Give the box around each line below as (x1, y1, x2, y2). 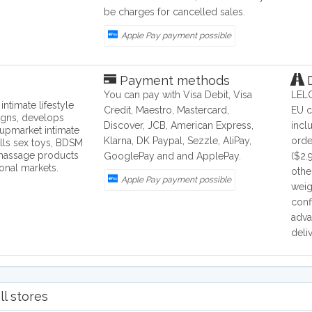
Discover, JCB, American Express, (104, 120, 254, 132)
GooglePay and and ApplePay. (104, 150, 242, 162)
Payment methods (116, 73, 231, 88)
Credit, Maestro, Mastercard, (104, 104, 230, 116)
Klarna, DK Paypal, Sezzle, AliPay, (104, 135, 252, 147)
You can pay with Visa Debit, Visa (104, 89, 253, 101)
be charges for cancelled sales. (104, 6, 246, 18)
